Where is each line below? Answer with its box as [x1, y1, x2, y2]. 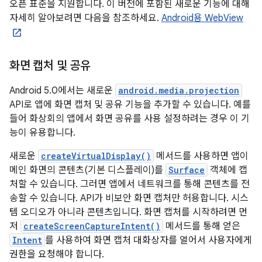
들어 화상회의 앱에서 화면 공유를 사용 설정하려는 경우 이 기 [9, 113, 250, 125]
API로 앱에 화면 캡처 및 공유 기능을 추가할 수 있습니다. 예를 [9, 99, 251, 111]
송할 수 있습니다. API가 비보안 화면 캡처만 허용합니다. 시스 [9, 192, 249, 204]
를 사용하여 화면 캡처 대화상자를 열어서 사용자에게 [45, 235, 252, 246]
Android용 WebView [161, 12, 243, 24]
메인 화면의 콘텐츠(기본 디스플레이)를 [9, 164, 166, 176]
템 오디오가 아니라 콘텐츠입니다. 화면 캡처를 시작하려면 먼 [9, 206, 247, 218]
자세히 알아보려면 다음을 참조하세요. [9, 12, 161, 24]
